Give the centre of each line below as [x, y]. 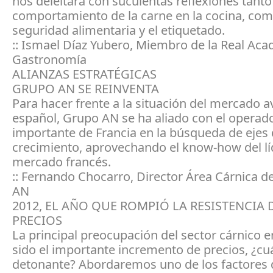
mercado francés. [62, 161]
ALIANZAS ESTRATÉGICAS [84, 74]
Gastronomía [49, 59]
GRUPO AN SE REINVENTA [86, 88]
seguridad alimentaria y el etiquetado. [119, 30]
